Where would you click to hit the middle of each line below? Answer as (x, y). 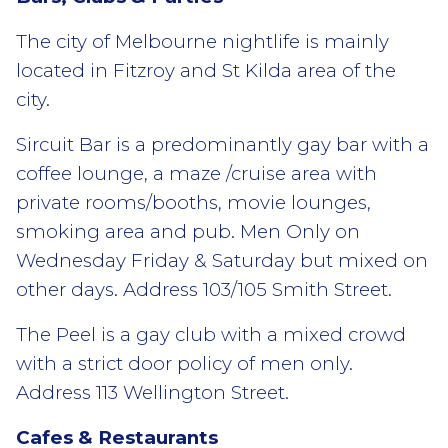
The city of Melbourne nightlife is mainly (202, 41)
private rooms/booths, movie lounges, (193, 202)
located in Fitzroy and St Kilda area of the (206, 70)
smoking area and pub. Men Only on (188, 231)
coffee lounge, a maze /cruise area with (196, 173)
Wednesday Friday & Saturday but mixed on (222, 260)
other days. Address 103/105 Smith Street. (204, 289)
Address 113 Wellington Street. (152, 392)
